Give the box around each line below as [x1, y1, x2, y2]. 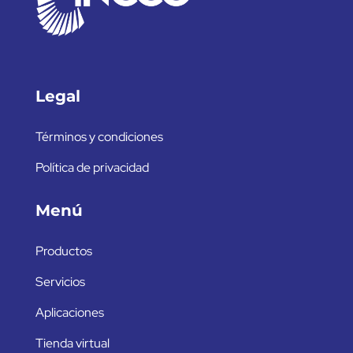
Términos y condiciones [35, 128, 163, 145]
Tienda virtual [35, 334, 110, 351]
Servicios [35, 273, 85, 290]
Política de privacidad [35, 158, 149, 176]
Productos [35, 242, 92, 259]
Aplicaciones [35, 303, 104, 321]
